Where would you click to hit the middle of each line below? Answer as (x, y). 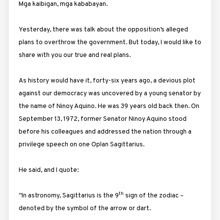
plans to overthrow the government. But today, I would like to (110, 42)
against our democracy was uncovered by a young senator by (110, 93)
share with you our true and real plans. (74, 55)
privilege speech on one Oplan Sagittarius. (81, 144)
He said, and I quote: (48, 170)
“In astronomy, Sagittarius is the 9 (69, 195)
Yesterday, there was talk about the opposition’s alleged (103, 29)
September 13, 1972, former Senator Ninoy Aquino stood (102, 119)
